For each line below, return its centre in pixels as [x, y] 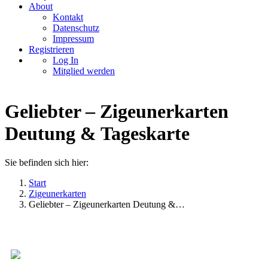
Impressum [73, 39]
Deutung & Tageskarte [97, 133]
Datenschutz [76, 28]
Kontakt [68, 17]
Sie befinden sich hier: [47, 163]
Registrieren [51, 49]
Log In [66, 60]
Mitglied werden [84, 71]
